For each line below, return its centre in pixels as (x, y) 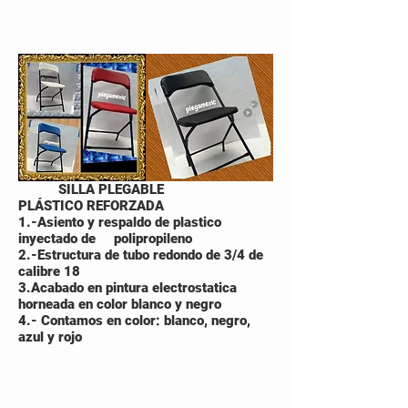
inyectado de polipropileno (105, 239)
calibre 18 (49, 271)
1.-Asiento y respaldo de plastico (120, 222)
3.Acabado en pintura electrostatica (127, 288)
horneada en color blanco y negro (120, 304)
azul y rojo (50, 337)
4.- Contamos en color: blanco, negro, (134, 321)
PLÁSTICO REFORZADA (91, 206)
